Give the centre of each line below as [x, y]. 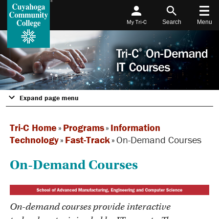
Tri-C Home [33, 128]
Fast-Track [88, 140]
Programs [84, 128]
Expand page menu [49, 98]
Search [172, 22]
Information [135, 128]
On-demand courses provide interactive [90, 206]
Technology [34, 140]
